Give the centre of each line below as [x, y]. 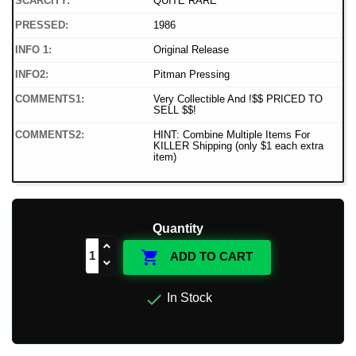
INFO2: [32, 75]
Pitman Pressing [192, 75]
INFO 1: [33, 50]
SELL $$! [175, 110]
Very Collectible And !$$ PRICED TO [238, 99]
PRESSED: [42, 25]
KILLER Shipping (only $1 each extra [238, 146]
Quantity [178, 229]
